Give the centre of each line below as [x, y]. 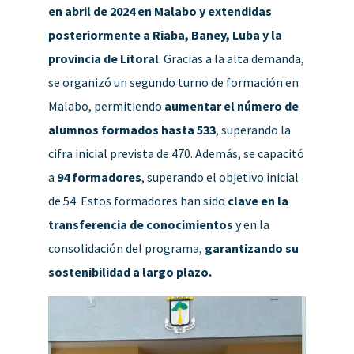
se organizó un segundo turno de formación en [173, 82]
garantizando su [251, 248]
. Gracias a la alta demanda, [231, 58]
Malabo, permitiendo [106, 105]
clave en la [258, 200]
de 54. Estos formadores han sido [137, 200]
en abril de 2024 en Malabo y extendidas [160, 11]
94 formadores [99, 177]
